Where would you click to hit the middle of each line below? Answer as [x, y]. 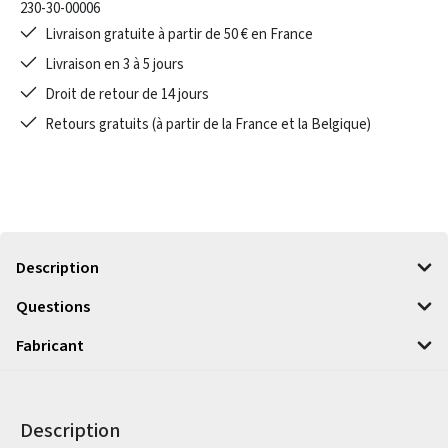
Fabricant [50, 345]
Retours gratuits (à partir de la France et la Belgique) [207, 124]
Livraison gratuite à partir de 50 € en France [178, 34]
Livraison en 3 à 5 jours [114, 64]
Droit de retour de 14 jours [126, 94]
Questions [53, 306]
